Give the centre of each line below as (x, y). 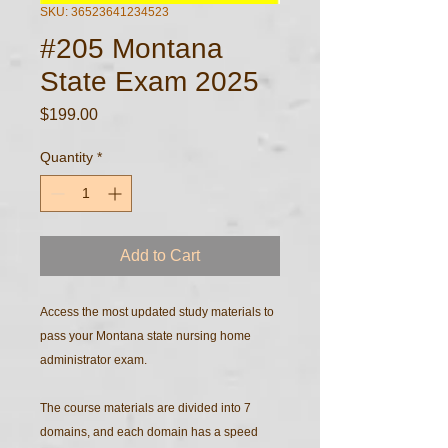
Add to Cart (160, 255)
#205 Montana (131, 48)
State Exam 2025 (149, 81)
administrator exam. (93, 359)
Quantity (66, 156)
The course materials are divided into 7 (145, 407)
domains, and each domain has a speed (149, 431)
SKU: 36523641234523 (104, 11)
